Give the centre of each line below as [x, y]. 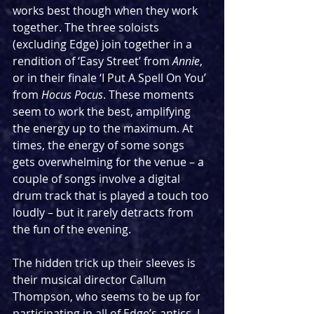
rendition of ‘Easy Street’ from [93, 61]
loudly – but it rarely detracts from [104, 212]
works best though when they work [107, 10]
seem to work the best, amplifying [103, 111]
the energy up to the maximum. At [104, 128]
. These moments [150, 94]
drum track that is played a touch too [112, 195]
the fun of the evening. [72, 229]
